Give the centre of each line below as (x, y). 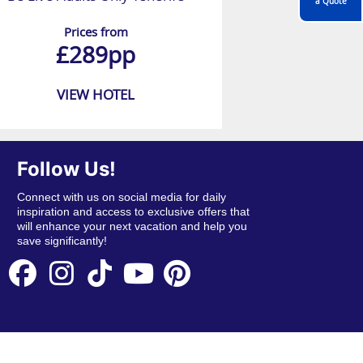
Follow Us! (66, 169)
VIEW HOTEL (96, 95)
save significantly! (62, 241)
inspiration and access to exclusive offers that (133, 212)
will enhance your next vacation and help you (132, 226)
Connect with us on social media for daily (121, 197)
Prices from (96, 32)
